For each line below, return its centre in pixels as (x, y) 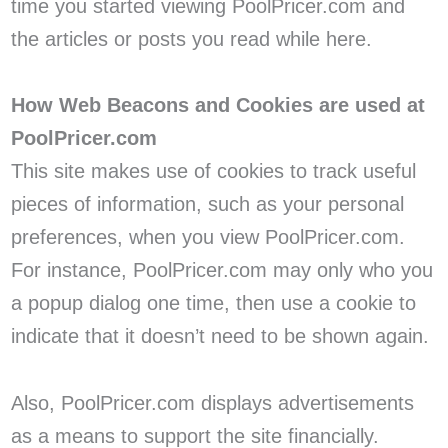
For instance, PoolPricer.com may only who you (221, 270)
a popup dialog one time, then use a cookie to (213, 303)
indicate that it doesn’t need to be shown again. (219, 336)
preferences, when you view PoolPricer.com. (207, 237)
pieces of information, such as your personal (207, 204)
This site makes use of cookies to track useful (213, 171)
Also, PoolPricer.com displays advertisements (212, 402)
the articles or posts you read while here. (191, 38)
